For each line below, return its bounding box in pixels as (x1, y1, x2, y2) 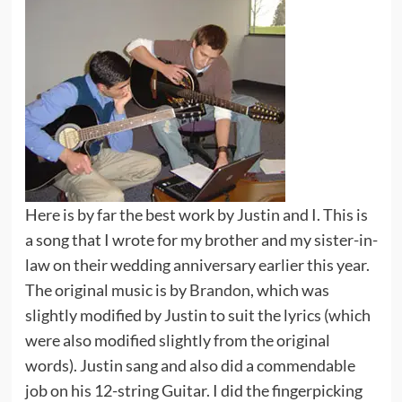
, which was (249, 280, 329, 300)
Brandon (188, 280, 250, 300)
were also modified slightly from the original (24, 330, 330, 350)
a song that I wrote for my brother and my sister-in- (24, 230, 378, 249)
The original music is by (24, 280, 189, 300)
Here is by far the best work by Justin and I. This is (24, 205, 368, 224)
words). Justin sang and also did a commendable (24, 355, 355, 375)
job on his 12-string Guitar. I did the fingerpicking (24, 380, 363, 400)
